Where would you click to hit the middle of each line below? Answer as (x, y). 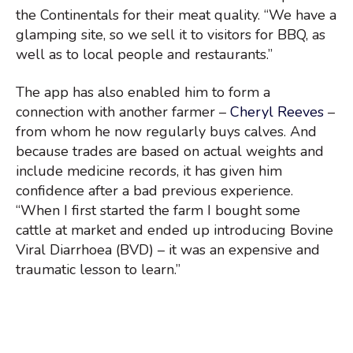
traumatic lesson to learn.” (98, 269)
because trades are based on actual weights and (170, 151)
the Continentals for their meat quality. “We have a (176, 15)
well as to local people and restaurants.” (144, 55)
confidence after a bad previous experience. (154, 190)
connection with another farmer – (123, 111)
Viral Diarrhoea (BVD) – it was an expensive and (168, 249)
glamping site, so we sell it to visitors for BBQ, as (171, 35)
